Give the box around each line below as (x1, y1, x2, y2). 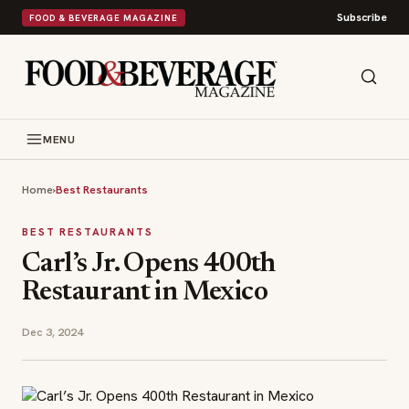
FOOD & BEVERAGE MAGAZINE (29, 11, 178, 24)
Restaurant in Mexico (22, 279, 267, 307)
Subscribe (337, 10, 387, 25)
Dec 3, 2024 (22, 324, 83, 340)
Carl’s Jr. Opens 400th (22, 251, 276, 278)
